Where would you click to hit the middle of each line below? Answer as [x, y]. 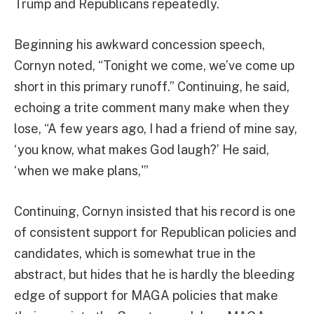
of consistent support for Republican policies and [155, 232]
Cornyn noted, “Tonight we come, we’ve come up [154, 66]
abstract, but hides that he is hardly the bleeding [155, 274]
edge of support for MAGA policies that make [146, 295]
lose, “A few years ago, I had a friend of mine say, [156, 129]
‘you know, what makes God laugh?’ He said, [142, 150]
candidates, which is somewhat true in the [135, 253]
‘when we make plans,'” [81, 171]
